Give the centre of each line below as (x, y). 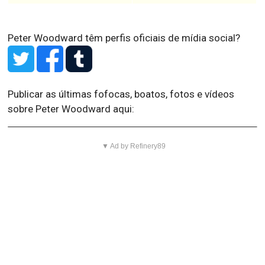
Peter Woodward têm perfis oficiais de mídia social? (124, 38)
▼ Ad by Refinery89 (134, 146)
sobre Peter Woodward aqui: (71, 109)
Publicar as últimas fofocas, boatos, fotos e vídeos (121, 94)
